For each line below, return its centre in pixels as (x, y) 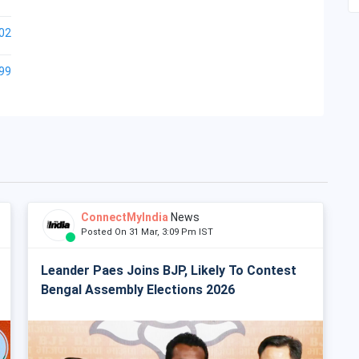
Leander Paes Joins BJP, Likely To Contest (169, 270)
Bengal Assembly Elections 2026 (138, 290)
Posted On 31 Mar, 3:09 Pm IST (151, 232)
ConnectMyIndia (125, 217)
